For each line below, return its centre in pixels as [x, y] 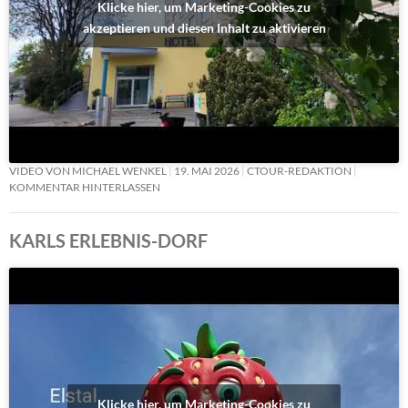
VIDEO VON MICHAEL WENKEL [88, 171]
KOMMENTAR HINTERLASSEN [85, 188]
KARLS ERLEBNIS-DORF [108, 241]
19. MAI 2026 [207, 171]
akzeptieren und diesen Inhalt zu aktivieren [204, 27]
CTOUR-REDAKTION [299, 171]
